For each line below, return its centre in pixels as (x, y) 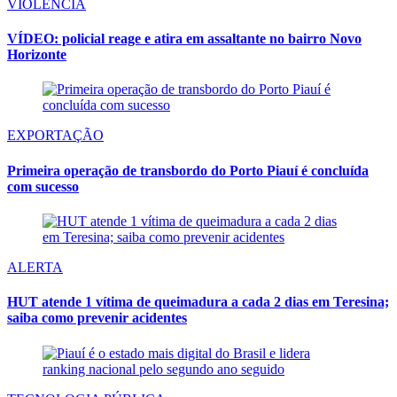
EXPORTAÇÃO (55, 136)
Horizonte (37, 55)
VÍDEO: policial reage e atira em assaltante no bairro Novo (184, 39)
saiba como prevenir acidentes (97, 318)
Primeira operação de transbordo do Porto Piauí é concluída (188, 170)
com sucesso (43, 186)
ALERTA (35, 267)
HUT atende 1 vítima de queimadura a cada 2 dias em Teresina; (198, 302)
